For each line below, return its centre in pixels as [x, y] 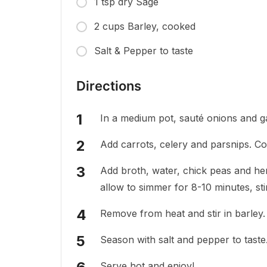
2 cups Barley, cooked [145, 27]
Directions [109, 86]
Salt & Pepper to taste [144, 51]
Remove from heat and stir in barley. [183, 214]
